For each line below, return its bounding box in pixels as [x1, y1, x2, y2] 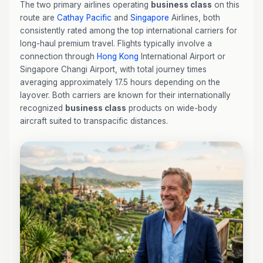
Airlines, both [169, 13, 220, 22]
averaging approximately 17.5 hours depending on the [20, 77, 220, 87]
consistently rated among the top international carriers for [20, 26, 237, 35]
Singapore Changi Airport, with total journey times [20, 65, 207, 74]
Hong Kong [97, 52, 139, 61]
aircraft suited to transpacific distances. [20, 116, 168, 126]
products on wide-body [126, 103, 217, 113]
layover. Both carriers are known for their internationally [20, 90, 231, 100]
